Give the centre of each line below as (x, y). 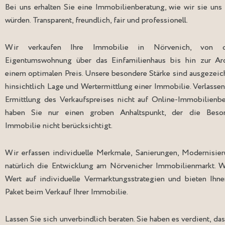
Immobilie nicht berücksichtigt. (59, 126)
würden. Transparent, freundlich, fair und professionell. (96, 21)
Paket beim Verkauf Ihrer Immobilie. (67, 192)
